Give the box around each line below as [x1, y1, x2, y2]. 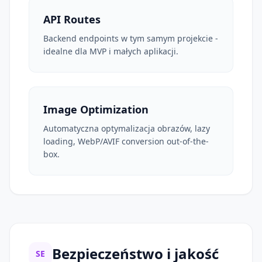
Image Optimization [43, 102, 149, 116]
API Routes [43, 12, 101, 26]
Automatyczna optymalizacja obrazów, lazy [43, 122, 210, 134]
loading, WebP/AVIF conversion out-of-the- [43, 135, 209, 147]
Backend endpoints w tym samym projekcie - [43, 32, 218, 44]
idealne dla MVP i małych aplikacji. [43, 45, 178, 57]
